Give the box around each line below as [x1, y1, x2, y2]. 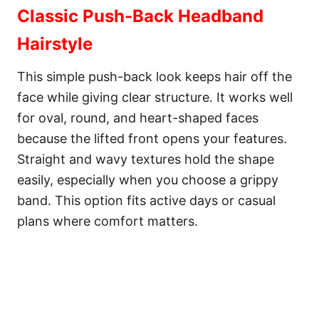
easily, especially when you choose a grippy [17, 172, 278, 187]
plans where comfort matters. [17, 214, 198, 229]
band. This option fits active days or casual [17, 193, 276, 208]
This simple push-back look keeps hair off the [17, 69, 292, 84]
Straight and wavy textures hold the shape [17, 152, 274, 167]
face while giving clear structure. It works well [17, 90, 293, 105]
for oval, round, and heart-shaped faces [17, 110, 258, 125]
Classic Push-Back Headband [17, 6, 263, 26]
